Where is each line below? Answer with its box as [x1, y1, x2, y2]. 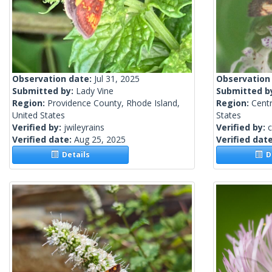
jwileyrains [64, 121, 104, 134]
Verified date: [12, 134, 74, 146]
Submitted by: [12, 85, 76, 97]
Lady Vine [76, 85, 114, 97]
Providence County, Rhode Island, [47, 97, 180, 109]
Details [58, 149, 90, 160]
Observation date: [12, 73, 94, 85]
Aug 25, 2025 [74, 134, 126, 146]
